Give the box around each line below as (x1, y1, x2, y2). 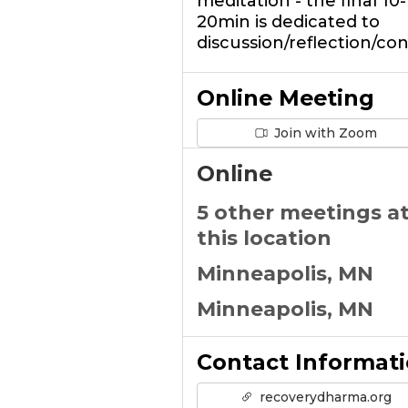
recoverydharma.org (255, 389, 392, 405)
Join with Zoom (270, 125, 377, 141)
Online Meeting (196, 85, 374, 111)
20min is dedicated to (196, 12, 380, 32)
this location (196, 226, 331, 250)
